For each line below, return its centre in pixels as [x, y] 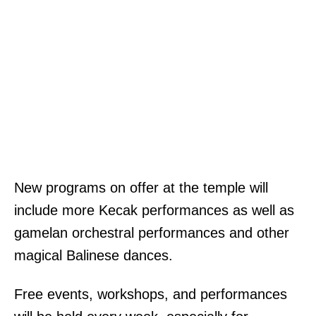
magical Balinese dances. [93, 255]
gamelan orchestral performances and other [152, 232]
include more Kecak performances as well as [154, 210]
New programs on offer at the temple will [141, 187]
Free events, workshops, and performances [151, 294]
